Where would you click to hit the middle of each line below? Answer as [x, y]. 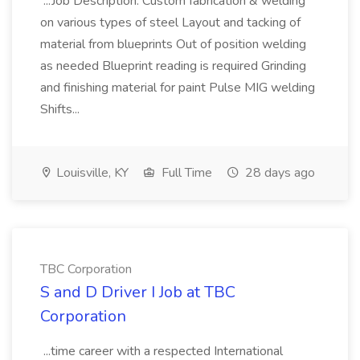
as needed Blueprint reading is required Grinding [173, 66]
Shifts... [61, 109]
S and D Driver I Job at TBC [138, 292]
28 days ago [278, 173]
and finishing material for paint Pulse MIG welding [178, 88]
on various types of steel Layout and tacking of [170, 22]
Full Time [185, 173]
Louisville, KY [91, 173]
